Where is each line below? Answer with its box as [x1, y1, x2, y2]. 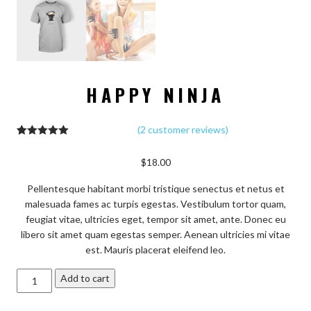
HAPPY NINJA [86, 81, 225, 108]
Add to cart [60, 272, 110, 285]
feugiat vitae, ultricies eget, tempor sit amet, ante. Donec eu [25, 213, 286, 226]
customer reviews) [146, 123, 229, 135]
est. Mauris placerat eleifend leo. [85, 244, 226, 256]
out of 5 [27, 149, 59, 159]
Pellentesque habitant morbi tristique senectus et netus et [26, 183, 285, 195]
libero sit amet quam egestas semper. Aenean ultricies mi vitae [21, 228, 290, 241]
